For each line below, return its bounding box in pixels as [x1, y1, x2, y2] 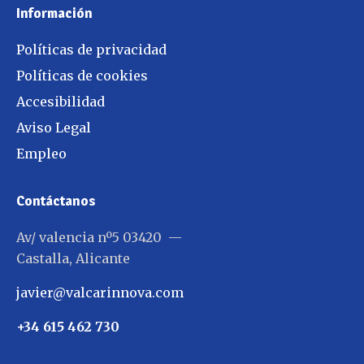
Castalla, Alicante [16, 250, 130, 267]
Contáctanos [16, 193, 96, 210]
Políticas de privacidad [16, 41, 167, 58]
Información [16, 5, 93, 22]
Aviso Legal [16, 119, 91, 136]
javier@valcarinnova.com [16, 284, 184, 301]
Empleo [16, 145, 67, 162]
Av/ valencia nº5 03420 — [16, 229, 182, 246]
